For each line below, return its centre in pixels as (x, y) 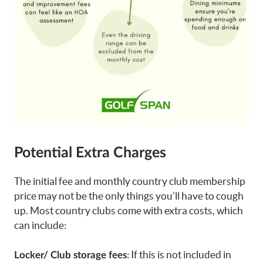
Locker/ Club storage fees (70, 255)
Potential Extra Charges (90, 153)
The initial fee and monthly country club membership (130, 181)
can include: (40, 225)
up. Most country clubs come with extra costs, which (129, 210)
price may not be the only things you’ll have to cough (129, 195)
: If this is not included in (179, 255)
